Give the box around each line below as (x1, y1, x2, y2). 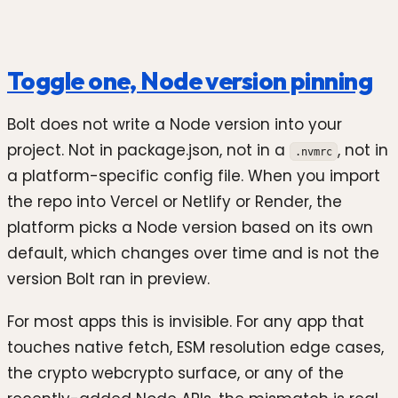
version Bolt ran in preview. (7, 267, 210, 290)
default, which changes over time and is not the (7, 242, 379, 264)
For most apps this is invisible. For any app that (7, 310, 364, 332)
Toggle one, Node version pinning (7, 65, 373, 97)
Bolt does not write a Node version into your (7, 113, 342, 135)
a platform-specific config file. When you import (7, 164, 380, 187)
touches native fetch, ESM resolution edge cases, (7, 336, 384, 358)
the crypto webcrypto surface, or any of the (7, 362, 344, 384)
